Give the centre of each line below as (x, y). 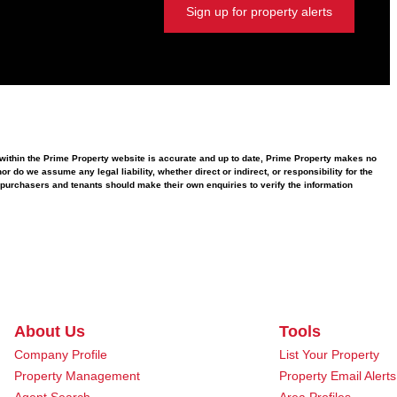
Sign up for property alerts (259, 11)
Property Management (77, 376)
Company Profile (61, 354)
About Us (50, 331)
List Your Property (329, 354)
